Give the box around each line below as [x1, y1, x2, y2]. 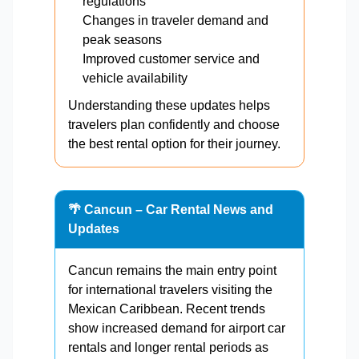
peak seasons [83, 33, 162, 47]
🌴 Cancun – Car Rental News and [68, 203, 273, 217]
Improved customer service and [83, 52, 260, 67]
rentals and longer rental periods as [68, 341, 268, 355]
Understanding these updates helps [68, 99, 270, 113]
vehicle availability [83, 71, 188, 86]
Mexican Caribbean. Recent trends [68, 302, 265, 317]
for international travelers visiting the [68, 283, 272, 297]
